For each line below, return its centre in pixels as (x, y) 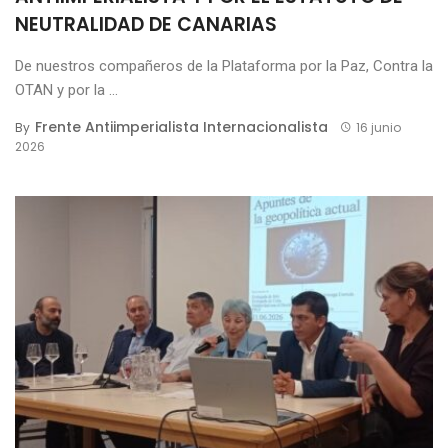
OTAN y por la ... (66, 89)
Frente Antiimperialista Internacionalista (181, 126)
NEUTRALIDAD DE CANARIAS (146, 24)
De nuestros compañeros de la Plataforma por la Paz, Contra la (224, 65)
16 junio (378, 127)
